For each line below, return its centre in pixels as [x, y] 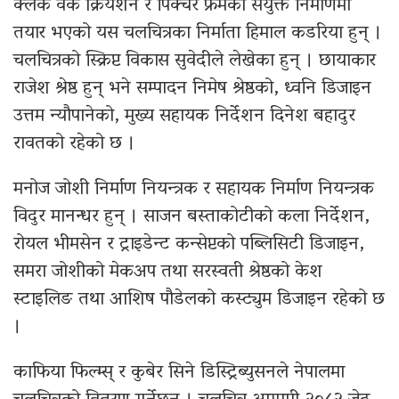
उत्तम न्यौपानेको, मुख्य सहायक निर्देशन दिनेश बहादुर [184, 116]
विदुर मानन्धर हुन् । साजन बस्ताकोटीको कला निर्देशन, [191, 217]
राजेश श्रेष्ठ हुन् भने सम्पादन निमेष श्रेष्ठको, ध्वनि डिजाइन [192, 89]
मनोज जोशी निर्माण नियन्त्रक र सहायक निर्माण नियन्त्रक [194, 189]
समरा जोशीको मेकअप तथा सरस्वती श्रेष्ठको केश [168, 272]
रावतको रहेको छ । [74, 144]
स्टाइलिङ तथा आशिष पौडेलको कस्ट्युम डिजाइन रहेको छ [199, 300]
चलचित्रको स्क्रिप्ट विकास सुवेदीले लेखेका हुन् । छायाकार [195, 61]
